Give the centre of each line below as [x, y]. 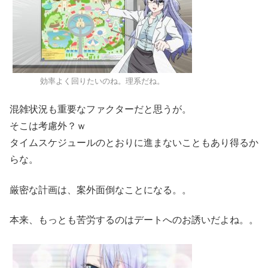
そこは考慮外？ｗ [48, 126]
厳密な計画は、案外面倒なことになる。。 [100, 190]
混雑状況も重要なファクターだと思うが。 [100, 109]
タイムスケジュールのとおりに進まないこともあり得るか [134, 143]
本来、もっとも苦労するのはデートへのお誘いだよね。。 [134, 220]
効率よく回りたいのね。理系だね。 [102, 81]
